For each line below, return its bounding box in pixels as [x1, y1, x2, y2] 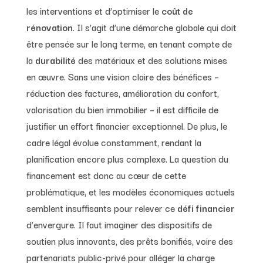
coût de [159, 3, 193, 18]
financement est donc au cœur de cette [26, 167, 186, 182]
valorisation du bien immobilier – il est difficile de [26, 102, 218, 116]
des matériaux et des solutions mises [75, 52, 227, 67]
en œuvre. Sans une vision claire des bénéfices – [26, 69, 219, 83]
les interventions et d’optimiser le [26, 3, 159, 18]
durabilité [32, 52, 76, 67]
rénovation [26, 19, 73, 34]
